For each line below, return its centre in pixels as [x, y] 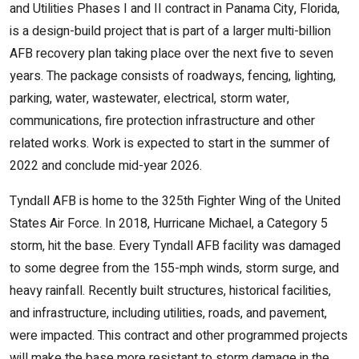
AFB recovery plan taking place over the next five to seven [171, 54]
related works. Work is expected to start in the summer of [170, 143]
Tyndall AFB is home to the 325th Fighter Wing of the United [175, 201]
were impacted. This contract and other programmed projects [179, 336]
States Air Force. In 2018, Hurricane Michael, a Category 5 [169, 224]
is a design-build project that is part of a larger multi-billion [170, 31]
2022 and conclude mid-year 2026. [106, 166]
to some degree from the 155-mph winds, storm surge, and [174, 268]
